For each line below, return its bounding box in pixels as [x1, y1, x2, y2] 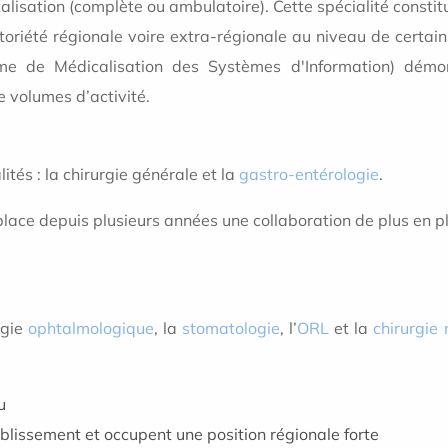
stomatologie [182, 318, 281, 339]
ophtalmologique [27, 318, 154, 339]
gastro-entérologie [239, 164, 379, 185]
